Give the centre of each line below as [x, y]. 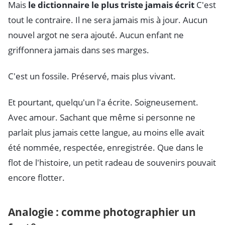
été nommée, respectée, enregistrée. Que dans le [106, 148]
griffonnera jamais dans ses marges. [79, 50]
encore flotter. [36, 178]
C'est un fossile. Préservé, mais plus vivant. [92, 76]
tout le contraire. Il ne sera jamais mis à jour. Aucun [108, 20]
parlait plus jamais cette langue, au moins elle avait [106, 133]
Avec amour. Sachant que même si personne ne [102, 118]
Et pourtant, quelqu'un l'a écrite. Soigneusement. [103, 102]
